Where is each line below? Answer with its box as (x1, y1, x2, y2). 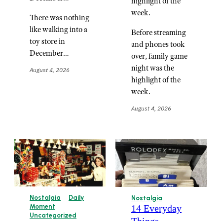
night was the (131, 63, 174, 73)
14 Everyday (131, 203, 182, 214)
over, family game (131, 51, 187, 61)
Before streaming (131, 27, 186, 37)
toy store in (30, 36, 65, 46)
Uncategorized (30, 212, 76, 220)
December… (30, 48, 69, 58)
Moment (30, 203, 55, 211)
